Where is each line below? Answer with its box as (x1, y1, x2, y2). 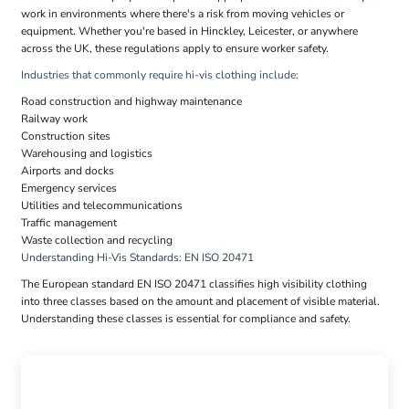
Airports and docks (21, 163, 114, 179)
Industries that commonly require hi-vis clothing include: (21, 68, 299, 83)
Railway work (21, 111, 88, 127)
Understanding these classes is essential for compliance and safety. (21, 311, 351, 327)
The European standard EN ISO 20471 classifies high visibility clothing (21, 277, 367, 292)
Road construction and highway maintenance (21, 94, 242, 110)
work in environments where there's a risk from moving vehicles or (21, 6, 344, 22)
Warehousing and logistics (21, 146, 152, 162)
